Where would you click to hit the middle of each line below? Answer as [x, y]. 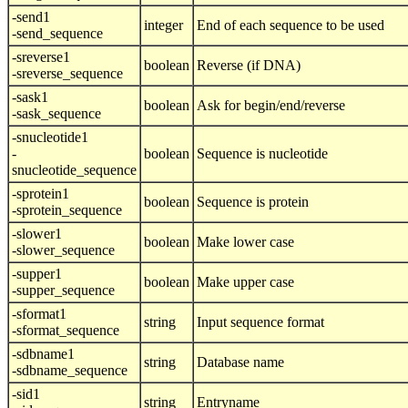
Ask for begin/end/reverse [271, 106]
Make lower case [245, 242]
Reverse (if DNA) [249, 66]
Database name [240, 362]
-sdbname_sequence [70, 371]
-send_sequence [57, 34]
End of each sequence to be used [291, 25]
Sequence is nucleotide [262, 154]
